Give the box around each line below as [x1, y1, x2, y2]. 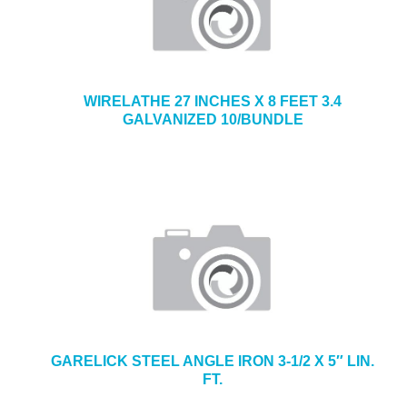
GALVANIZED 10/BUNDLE [122, 112, 303, 127]
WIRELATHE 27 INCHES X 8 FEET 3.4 [84, 94, 342, 109]
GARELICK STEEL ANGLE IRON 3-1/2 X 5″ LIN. [51, 353, 374, 369]
